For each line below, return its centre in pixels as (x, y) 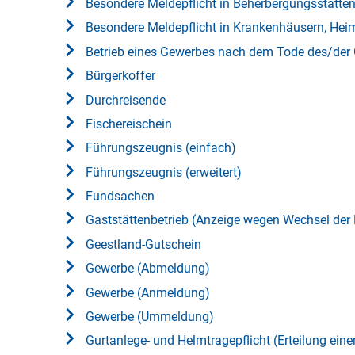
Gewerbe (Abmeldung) (148, 269)
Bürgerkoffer (120, 76)
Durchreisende (126, 100)
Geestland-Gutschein (143, 244)
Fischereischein (129, 124)
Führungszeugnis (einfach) (161, 148)
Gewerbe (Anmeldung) (148, 292)
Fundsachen (120, 197)
